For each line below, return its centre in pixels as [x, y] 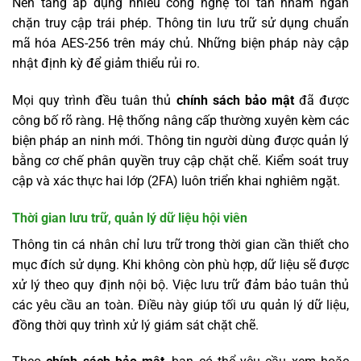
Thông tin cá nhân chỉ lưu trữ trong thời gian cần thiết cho [180, 244]
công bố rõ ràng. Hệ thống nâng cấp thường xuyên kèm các [180, 120]
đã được [324, 100]
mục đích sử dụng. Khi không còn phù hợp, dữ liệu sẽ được [180, 264]
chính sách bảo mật [237, 100]
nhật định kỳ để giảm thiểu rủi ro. [106, 63]
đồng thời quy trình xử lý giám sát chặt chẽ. [135, 325]
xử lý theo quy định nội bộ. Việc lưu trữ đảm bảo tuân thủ [180, 284]
